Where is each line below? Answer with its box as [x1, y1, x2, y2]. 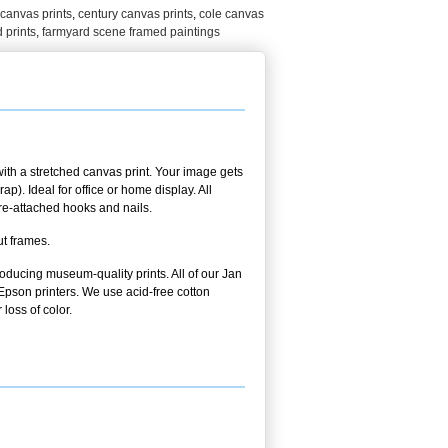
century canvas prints [78, 6, 193, 21]
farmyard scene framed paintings [42, 24, 220, 39]
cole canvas [199, 6, 264, 21]
